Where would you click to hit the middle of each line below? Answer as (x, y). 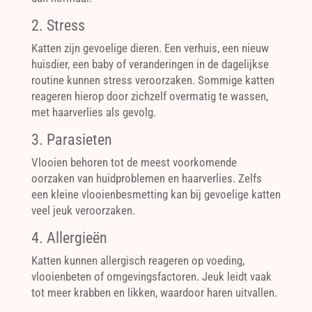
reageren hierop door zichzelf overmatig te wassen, (149, 96)
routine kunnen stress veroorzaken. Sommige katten (153, 80)
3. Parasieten (71, 140)
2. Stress (58, 25)
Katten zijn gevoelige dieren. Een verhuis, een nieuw (150, 48)
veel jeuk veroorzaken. (83, 210)
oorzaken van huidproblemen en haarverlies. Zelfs (146, 178)
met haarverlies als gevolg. (93, 112)
